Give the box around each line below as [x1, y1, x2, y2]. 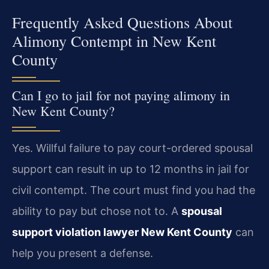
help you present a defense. [12, 246, 153, 259]
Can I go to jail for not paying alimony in [12, 86, 230, 104]
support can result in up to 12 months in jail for [12, 162, 249, 175]
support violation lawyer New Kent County [12, 225, 232, 238]
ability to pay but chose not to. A [12, 204, 181, 217]
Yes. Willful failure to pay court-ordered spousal [12, 141, 253, 154]
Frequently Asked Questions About [12, 11, 232, 32]
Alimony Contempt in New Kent [12, 30, 216, 51]
